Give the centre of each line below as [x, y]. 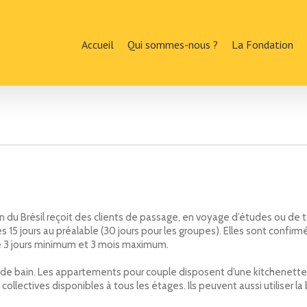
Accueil [98, 45]
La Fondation [262, 45]
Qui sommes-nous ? [173, 45]
